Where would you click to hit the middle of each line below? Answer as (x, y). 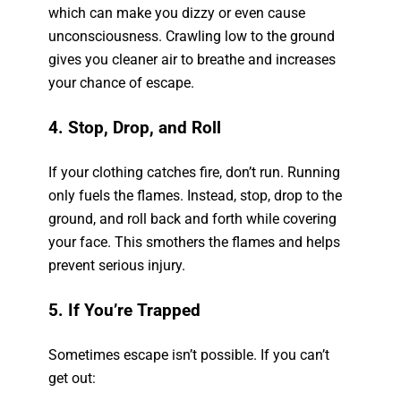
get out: (73, 378)
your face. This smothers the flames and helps (195, 242)
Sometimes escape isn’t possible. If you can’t (189, 355)
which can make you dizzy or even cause (177, 13)
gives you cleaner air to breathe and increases (192, 60)
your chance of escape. (122, 83)
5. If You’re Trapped (125, 311)
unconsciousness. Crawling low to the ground (192, 36)
